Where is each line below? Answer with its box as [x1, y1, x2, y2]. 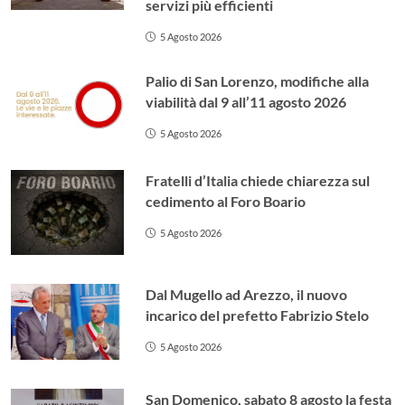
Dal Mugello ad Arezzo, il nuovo [146, 285, 348, 303]
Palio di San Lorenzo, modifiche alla [146, 71, 370, 89]
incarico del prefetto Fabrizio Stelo [146, 306, 370, 324]
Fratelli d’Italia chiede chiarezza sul [146, 171, 371, 189]
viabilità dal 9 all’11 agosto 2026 [146, 92, 347, 110]
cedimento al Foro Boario [146, 192, 306, 210]
